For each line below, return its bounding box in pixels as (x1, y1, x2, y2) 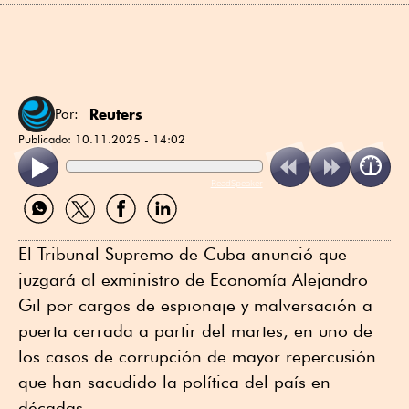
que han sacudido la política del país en (18, 372, 330, 393)
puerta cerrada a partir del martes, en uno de (18, 320, 372, 341)
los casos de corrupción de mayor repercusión (18, 346, 376, 367)
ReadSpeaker (210, 176, 263, 190)
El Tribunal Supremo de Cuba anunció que (18, 244, 347, 265)
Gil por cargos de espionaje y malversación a (18, 295, 372, 316)
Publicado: (18, 131, 75, 147)
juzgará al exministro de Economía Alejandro (18, 269, 368, 290)
